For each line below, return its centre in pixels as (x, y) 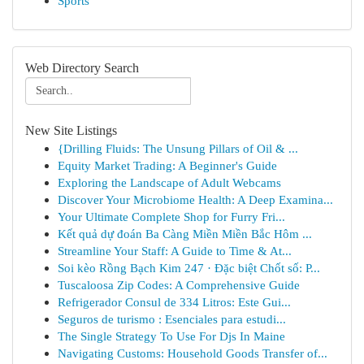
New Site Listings (71, 130)
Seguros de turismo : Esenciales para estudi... (172, 319)
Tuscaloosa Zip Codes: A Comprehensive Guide (179, 285)
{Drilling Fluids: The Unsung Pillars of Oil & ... (178, 148)
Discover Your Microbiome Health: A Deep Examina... (195, 199)
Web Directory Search (82, 68)
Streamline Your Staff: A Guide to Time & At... (175, 251)
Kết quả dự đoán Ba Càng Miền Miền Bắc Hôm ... (185, 234)
